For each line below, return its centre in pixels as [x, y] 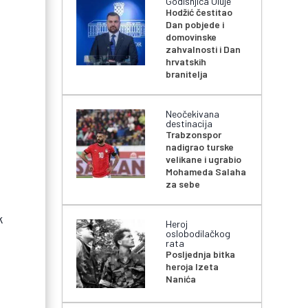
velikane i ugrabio [204, 159]
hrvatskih [186, 62]
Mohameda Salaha [206, 172]
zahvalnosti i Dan [203, 49]
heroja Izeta [192, 267]
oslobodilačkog [198, 234]
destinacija [189, 124]
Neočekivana [193, 114]
